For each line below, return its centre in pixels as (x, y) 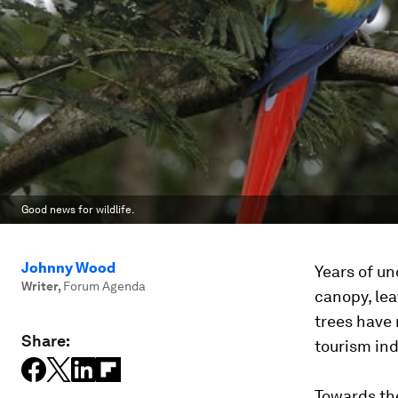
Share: (46, 341)
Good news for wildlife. (78, 210)
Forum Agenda (104, 286)
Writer (40, 286)
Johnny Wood (68, 268)
